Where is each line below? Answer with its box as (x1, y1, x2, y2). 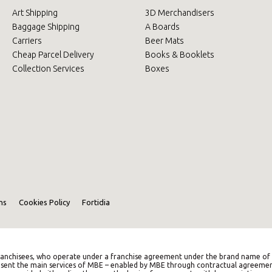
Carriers (12, 35, 42, 46)
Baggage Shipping (12, 21, 80, 32)
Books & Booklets (144, 49, 214, 59)
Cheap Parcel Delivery (12, 49, 94, 59)
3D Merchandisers (144, 7, 214, 18)
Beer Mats (144, 35, 184, 46)
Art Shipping (12, 7, 58, 18)
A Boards (144, 21, 180, 32)
